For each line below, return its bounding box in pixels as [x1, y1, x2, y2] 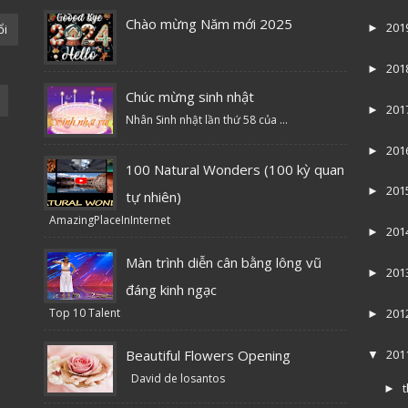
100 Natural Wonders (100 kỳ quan [126, 159, 345, 178]
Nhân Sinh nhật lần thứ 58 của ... [126, 111, 289, 127]
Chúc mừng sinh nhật [126, 87, 255, 106]
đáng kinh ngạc [126, 280, 218, 299]
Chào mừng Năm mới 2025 [126, 14, 293, 33]
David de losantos [126, 370, 226, 386]
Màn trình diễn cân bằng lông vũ [126, 252, 322, 271]
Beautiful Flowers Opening [126, 345, 291, 364]
